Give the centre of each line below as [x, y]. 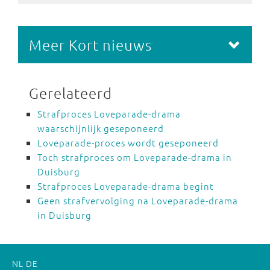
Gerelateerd [71, 93]
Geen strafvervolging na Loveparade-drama [138, 200]
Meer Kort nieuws [90, 45]
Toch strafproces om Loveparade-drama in [135, 157]
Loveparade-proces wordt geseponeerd [128, 143]
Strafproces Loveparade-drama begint [126, 186]
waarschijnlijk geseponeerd [101, 128]
